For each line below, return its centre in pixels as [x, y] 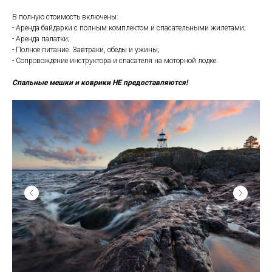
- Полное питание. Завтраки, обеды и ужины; [86, 50]
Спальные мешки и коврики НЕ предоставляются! [100, 83]
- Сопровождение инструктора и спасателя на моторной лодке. [115, 61]
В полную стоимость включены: [65, 17]
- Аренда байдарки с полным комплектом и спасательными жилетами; [129, 28]
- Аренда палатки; [41, 39]
